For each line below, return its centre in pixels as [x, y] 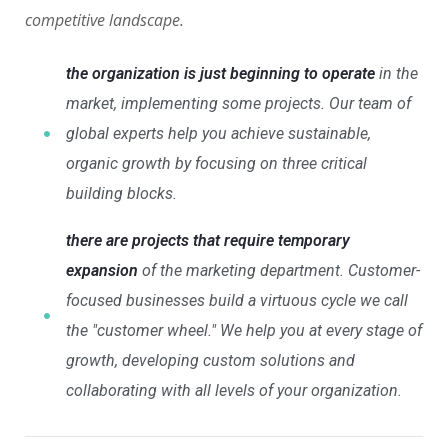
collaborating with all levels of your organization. [233, 391]
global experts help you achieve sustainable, [218, 134]
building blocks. [121, 194]
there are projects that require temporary [207, 241]
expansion [101, 271]
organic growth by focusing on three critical [216, 164]
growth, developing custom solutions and [210, 361]
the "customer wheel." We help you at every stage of [243, 331]
